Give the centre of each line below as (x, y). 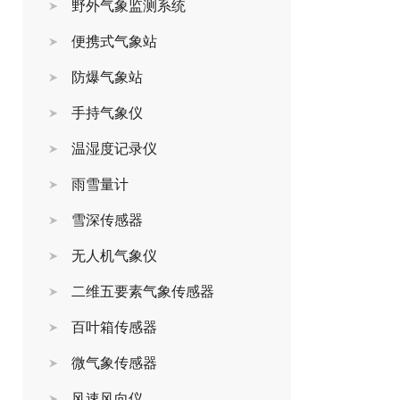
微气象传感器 (114, 363)
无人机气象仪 (114, 256)
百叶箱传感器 (114, 327)
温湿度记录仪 (114, 149)
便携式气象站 (114, 42)
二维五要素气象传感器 (143, 292)
